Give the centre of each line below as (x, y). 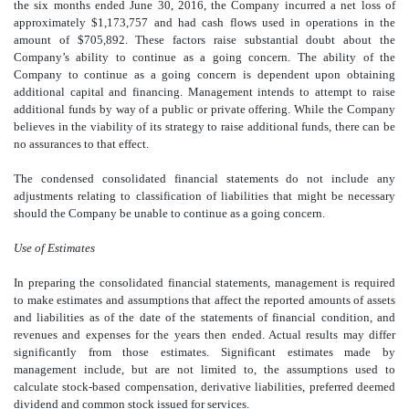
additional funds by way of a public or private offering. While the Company (204, 109)
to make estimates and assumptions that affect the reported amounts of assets (204, 299)
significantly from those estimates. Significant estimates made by (204, 351)
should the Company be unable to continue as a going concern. (169, 213)
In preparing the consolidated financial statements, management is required (204, 282)
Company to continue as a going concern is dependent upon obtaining (204, 74)
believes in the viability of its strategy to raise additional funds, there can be (204, 126)
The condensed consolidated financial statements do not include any (204, 178)
